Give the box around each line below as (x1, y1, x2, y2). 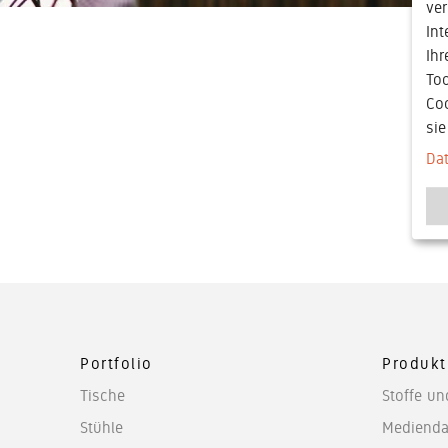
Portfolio (80, 353, 153, 373)
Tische (80, 385, 125, 405)
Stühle (80, 417, 123, 437)
